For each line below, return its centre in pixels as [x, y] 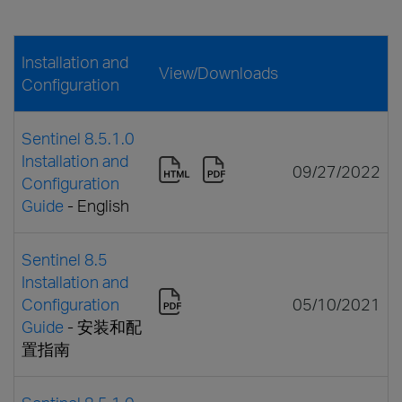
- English [96, 205]
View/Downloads [218, 72]
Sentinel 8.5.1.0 [78, 138]
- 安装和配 [103, 326]
